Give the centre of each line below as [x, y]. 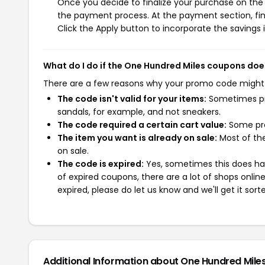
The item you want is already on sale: [137, 138]
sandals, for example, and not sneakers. [139, 112]
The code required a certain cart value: [142, 125]
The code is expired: [101, 164]
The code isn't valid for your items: [132, 99]
